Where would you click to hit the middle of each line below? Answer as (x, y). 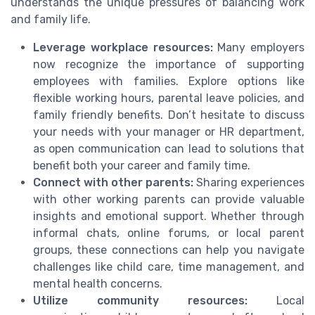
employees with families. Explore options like (169, 81)
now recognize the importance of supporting (169, 64)
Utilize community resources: (140, 300)
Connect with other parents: (113, 182)
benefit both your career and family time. (142, 165)
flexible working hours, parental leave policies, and (169, 98)
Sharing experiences (249, 182)
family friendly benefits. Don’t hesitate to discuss (169, 115)
